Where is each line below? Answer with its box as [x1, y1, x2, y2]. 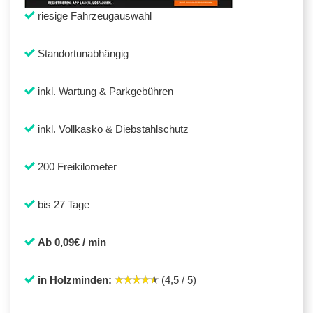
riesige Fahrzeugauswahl [35, 9, 152, 22]
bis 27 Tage [35, 198, 89, 210]
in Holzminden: [38, 273, 112, 286]
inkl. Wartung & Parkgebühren [35, 85, 173, 97]
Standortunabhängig [35, 47, 129, 59]
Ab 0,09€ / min [38, 235, 106, 248]
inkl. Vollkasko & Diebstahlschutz [35, 122, 189, 135]
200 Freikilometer [35, 160, 117, 173]
